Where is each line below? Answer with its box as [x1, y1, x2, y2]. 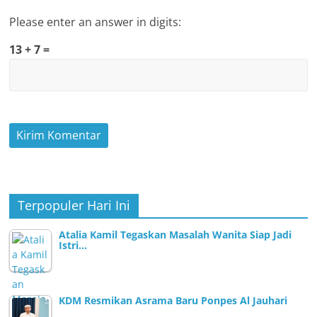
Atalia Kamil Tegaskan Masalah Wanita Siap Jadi [59, 227, 292, 241]
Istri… [59, 238, 88, 252]
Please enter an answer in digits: [9, 13, 182, 30]
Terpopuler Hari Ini [18, 196, 131, 214]
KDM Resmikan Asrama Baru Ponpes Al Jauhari [59, 293, 288, 307]
